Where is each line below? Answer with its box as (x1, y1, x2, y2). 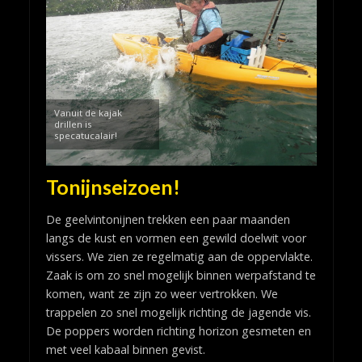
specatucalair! (53, 129, 117, 142)
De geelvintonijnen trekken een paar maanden (45, 212, 290, 227)
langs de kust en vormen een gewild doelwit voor (45, 230, 306, 246)
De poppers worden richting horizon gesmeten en (45, 323, 311, 339)
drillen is (53, 118, 92, 131)
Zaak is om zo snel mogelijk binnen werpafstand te (45, 267, 316, 283)
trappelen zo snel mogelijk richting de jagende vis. (45, 305, 311, 320)
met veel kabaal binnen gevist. (45, 342, 205, 357)
